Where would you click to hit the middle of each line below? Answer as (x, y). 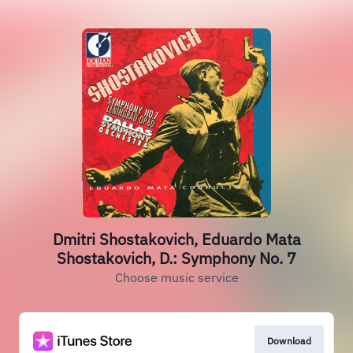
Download (289, 341)
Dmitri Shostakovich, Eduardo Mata (176, 239)
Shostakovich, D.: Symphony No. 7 (176, 258)
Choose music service (176, 277)
